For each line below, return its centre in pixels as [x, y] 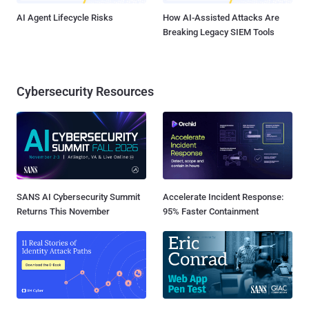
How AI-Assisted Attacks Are [221, 17]
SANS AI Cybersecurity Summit [78, 197]
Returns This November [63, 211]
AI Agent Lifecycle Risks [65, 17]
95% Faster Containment [211, 211]
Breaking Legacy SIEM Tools [219, 32]
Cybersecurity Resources [85, 91]
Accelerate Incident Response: [223, 197]
